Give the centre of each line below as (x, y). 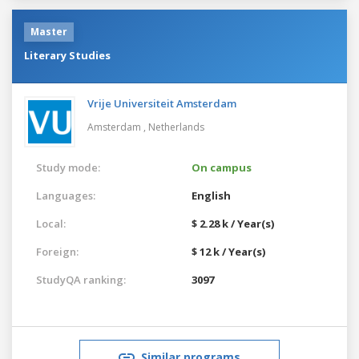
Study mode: (68, 167)
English (211, 195)
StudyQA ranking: (81, 279)
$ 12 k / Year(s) (228, 251)
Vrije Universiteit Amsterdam (162, 103)
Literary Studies (67, 55)
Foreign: (57, 251)
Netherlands (176, 127)
